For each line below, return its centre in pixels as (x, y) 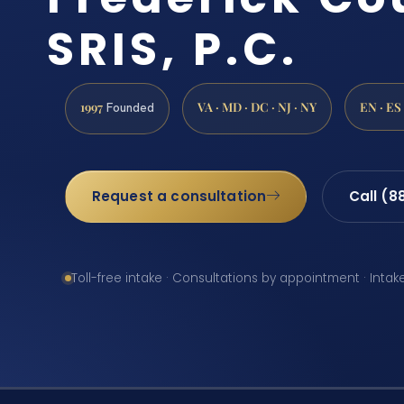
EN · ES (381, 107)
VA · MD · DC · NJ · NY (257, 107)
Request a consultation (179, 197)
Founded (129, 108)
